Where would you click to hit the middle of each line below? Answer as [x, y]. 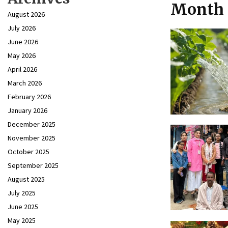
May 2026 [22, 55]
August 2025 [26, 179]
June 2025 [23, 207]
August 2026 [26, 14]
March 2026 [25, 83]
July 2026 [22, 28]
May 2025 [22, 220]
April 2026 [22, 69]
